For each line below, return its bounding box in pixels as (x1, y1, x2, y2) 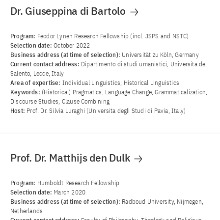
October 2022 (54, 41, 90, 50)
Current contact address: (10, 60, 81, 69)
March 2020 (54, 188, 86, 197)
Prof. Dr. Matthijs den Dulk (10, 151, 133, 165)
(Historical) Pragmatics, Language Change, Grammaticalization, (42, 88, 208, 97)
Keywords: (10, 88, 42, 97)
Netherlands (10, 207, 43, 216)
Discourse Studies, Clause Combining (10, 97, 110, 106)
